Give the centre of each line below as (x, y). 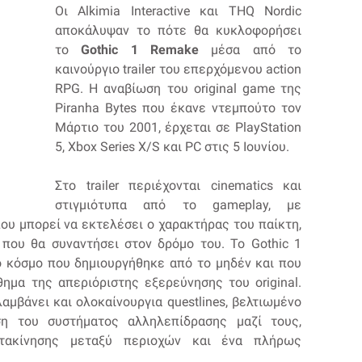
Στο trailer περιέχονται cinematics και (178, 185)
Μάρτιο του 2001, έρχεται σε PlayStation (178, 127)
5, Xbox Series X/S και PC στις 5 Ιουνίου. (172, 147)
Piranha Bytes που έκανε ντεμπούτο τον (178, 108)
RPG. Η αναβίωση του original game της (178, 88)
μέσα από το (250, 50)
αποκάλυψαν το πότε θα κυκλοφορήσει (178, 30)
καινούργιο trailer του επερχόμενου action (178, 69)
